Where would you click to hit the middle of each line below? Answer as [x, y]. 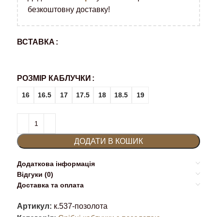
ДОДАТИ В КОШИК [108, 141]
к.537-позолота [81, 206]
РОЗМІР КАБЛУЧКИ [54, 78]
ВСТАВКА [36, 42]
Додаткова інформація [56, 163]
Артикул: [35, 206]
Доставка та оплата [50, 185]
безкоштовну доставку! [69, 9]
